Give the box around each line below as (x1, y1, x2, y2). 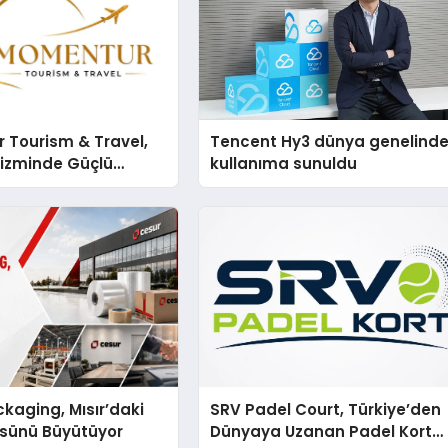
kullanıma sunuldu (210, 153, 358, 175)
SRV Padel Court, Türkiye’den (210, 398, 442, 420)
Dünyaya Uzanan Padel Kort (210, 420, 433, 442)
